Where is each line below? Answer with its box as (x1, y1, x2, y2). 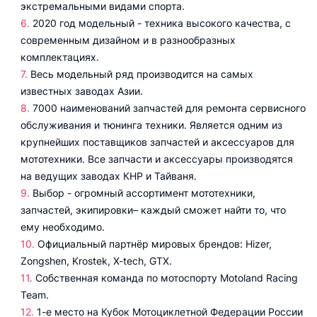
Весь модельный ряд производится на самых (30, 68, 253, 80)
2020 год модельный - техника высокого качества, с (33, 17, 291, 29)
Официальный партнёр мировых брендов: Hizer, (38, 238, 272, 250)
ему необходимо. (21, 221, 105, 233)
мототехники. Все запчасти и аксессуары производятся (21, 153, 293, 165)
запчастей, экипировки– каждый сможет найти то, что (21, 204, 286, 216)
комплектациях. (21, 51, 99, 63)
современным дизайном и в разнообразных (21, 34, 236, 46)
